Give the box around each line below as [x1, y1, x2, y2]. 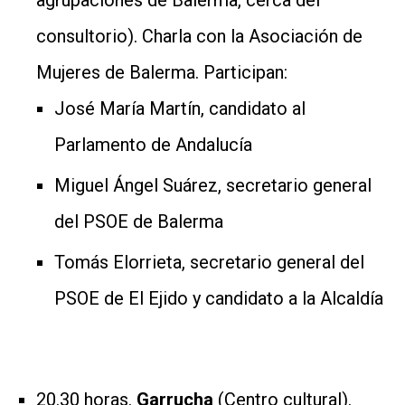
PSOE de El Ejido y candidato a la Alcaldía [54, 287, 383, 309]
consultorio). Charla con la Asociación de [36, 24, 363, 47]
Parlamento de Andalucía [54, 133, 252, 155]
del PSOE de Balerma [54, 210, 223, 232]
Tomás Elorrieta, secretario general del [54, 250, 364, 273]
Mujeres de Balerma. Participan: [36, 61, 287, 83]
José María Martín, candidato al [54, 97, 306, 119]
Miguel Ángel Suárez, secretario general [54, 174, 372, 196]
